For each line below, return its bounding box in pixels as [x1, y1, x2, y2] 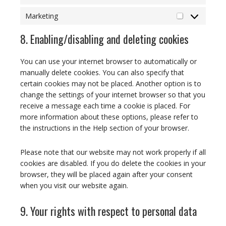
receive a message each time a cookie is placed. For [20, 101, 190, 110]
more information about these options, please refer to [20, 112, 198, 122]
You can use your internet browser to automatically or [20, 56, 197, 66]
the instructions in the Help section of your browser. [20, 123, 189, 133]
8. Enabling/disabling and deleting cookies [20, 31, 189, 47]
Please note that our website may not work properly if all [20, 147, 206, 157]
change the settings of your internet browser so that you [20, 90, 205, 99]
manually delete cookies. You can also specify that [20, 68, 184, 77]
